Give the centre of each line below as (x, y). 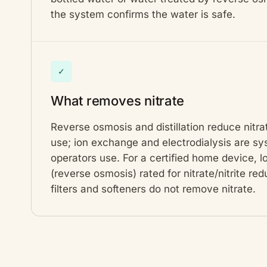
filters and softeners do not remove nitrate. (153, 189)
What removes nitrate (117, 101)
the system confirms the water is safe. (143, 15)
